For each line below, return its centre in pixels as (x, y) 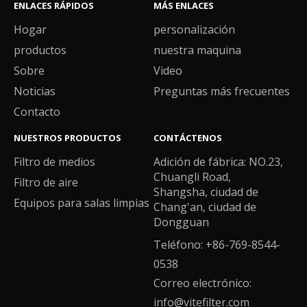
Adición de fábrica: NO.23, (218, 162)
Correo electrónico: (202, 283)
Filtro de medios (54, 162)
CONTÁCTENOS (188, 138)
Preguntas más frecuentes (222, 91)
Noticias (35, 91)
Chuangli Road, (192, 177)
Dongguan (181, 222)
